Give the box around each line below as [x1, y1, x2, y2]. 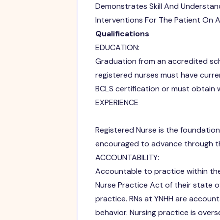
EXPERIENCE [95, 97, 138, 108]
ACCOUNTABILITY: [95, 152, 159, 163]
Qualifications [95, 28, 149, 39]
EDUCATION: [95, 42, 139, 53]
